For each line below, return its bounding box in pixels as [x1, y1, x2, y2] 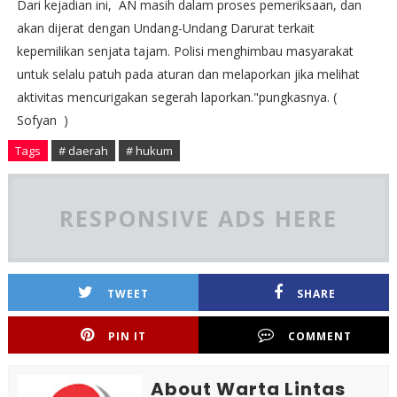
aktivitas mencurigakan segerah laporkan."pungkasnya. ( [16, 89, 337, 106]
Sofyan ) [16, 112, 72, 129]
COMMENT [287, 329, 352, 345]
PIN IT [108, 329, 147, 345]
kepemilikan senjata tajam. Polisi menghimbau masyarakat [16, 43, 354, 60]
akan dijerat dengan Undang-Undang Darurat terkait [16, 19, 315, 37]
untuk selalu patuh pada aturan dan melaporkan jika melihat [16, 66, 360, 83]
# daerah [58, 143, 108, 160]
